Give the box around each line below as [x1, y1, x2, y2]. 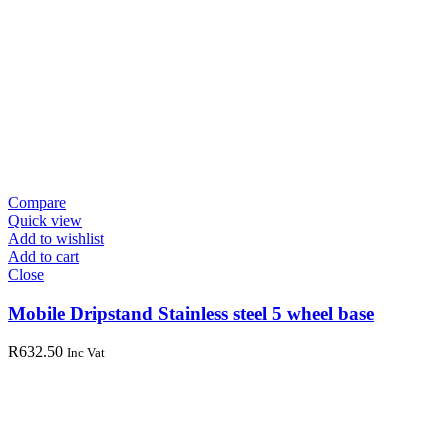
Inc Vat [67, 345, 105, 361]
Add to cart [8, 247, 79, 265]
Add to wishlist [8, 229, 104, 247]
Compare [8, 193, 66, 211]
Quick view [8, 211, 82, 229]
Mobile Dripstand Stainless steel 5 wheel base [8, 302, 374, 324]
